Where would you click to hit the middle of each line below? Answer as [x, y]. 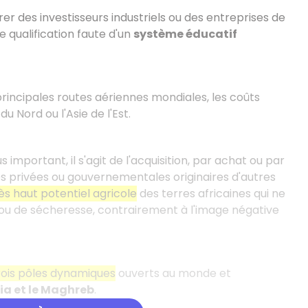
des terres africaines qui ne [211, 194]
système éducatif [185, 34]
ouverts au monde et [173, 273]
